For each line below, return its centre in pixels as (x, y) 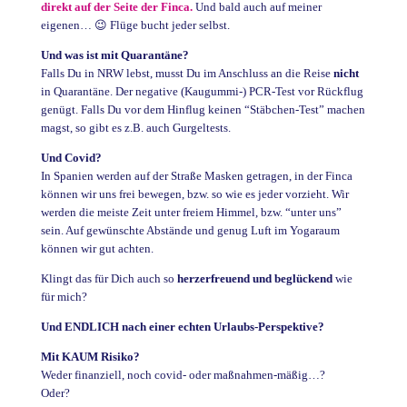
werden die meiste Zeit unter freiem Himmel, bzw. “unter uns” (191, 212)
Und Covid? (71, 158)
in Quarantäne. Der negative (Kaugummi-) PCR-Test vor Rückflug (202, 91)
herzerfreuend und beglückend (254, 278)
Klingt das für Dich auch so (109, 278)
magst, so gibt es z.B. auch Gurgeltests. (135, 128)
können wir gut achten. (97, 248)
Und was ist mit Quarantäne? (114, 55)
